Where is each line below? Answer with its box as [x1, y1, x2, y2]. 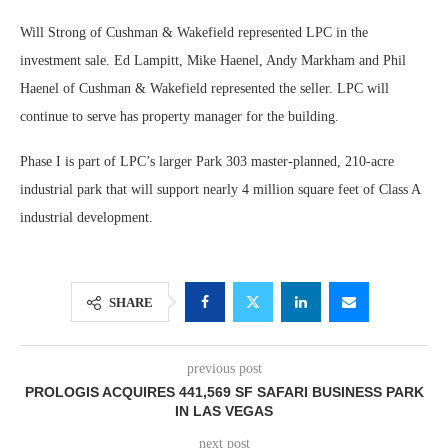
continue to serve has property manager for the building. [20, 109, 339, 124]
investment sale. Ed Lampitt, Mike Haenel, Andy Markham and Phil [20, 53, 406, 68]
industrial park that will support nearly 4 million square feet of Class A [20, 182, 420, 197]
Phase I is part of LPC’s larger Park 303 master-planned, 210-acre [20, 154, 394, 169]
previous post [186, 361, 262, 376]
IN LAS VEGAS [175, 403, 273, 419]
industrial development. [20, 210, 153, 225]
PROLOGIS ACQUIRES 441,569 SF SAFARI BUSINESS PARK [24, 384, 424, 400]
